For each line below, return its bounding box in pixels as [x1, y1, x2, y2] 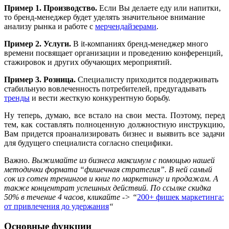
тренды [4, 94, 30, 103]
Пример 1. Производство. [4, 4, 97, 13]
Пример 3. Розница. [4, 75, 76, 84]
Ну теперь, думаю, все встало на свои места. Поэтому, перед [4, 111, 225, 120]
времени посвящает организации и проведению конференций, [4, 49, 223, 58]
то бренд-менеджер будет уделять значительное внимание [4, 13, 205, 22]
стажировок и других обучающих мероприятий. [4, 58, 172, 67]
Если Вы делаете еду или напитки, [97, 4, 221, 13]
